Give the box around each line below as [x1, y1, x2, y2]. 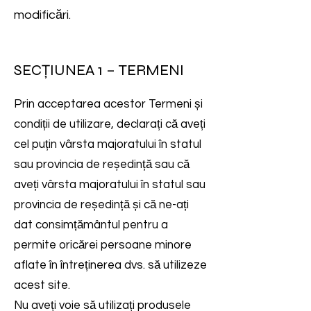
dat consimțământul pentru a [14, 219, 168, 231]
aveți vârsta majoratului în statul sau [14, 178, 205, 191]
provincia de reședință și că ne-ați [14, 199, 189, 211]
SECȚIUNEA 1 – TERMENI [14, 61, 184, 79]
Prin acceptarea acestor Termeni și [14, 98, 203, 110]
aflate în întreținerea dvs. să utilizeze [14, 259, 207, 271]
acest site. [14, 279, 70, 292]
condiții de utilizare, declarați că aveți [14, 118, 205, 131]
